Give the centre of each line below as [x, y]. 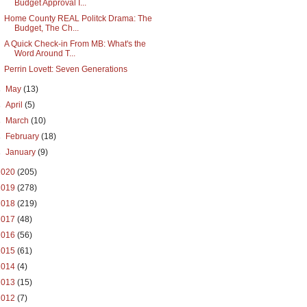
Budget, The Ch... [46, 28]
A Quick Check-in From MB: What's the [75, 44]
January [22, 152]
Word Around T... [45, 53]
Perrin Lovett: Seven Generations [65, 69]
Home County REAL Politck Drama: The [78, 19]
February [24, 136]
